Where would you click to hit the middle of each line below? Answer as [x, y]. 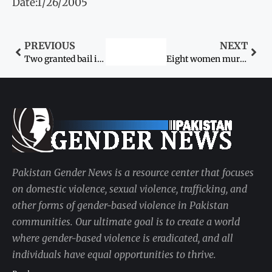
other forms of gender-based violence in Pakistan [121, 206]
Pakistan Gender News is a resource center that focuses [133, 173]
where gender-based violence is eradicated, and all [123, 238]
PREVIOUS [50, 46]
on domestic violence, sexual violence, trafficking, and [130, 189]
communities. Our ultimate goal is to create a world [126, 222]
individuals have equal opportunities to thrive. [114, 255]
